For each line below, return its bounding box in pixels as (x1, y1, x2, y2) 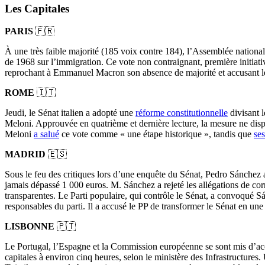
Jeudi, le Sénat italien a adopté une (5, 108, 135, 118)
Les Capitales (5, 2, 69, 15)
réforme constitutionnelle (135, 108, 228, 118)
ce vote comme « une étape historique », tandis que (59, 129, 254, 140)
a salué (34, 129, 59, 140)
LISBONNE (5, 221, 57, 232)
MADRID (5, 149, 48, 160)
